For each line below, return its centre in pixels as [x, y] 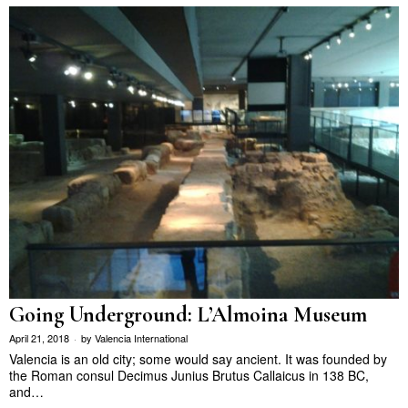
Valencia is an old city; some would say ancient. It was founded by [198, 358]
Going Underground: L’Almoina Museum [188, 314]
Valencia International [141, 337]
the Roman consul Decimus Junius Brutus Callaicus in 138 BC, [189, 375]
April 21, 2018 [39, 337]
